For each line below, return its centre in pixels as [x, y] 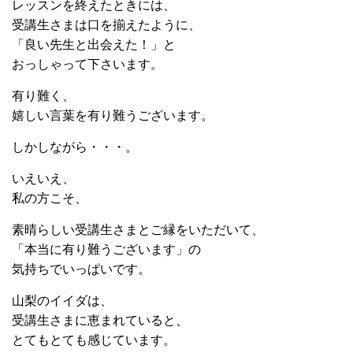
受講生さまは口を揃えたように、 [106, 24]
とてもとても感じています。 [94, 340]
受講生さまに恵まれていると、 [100, 320]
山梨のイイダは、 [62, 300]
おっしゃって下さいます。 [87, 64]
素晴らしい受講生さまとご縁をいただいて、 [138, 229]
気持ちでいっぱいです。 [81, 269]
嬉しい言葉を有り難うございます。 [113, 115]
